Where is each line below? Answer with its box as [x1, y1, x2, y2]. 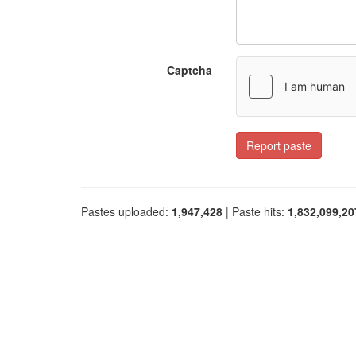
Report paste [246, 137, 311, 153]
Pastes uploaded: [81, 203, 172, 219]
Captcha [167, 62, 212, 78]
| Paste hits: [222, 203, 288, 219]
